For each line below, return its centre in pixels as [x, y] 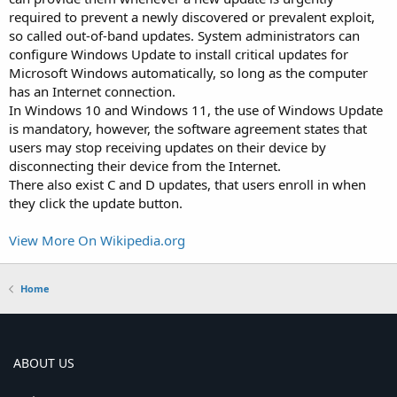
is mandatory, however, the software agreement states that [188, 128]
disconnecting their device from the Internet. [145, 166]
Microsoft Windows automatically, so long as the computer [188, 73]
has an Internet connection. [92, 91]
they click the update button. [96, 203]
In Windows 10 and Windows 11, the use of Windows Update [196, 110]
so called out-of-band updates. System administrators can [184, 35]
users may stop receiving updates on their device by [167, 147]
